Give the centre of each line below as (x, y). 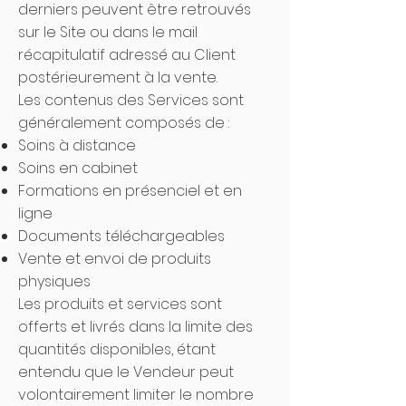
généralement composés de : (126, 123)
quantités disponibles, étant (117, 349)
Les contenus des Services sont (131, 100)
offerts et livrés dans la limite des (135, 327)
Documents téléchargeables (123, 236)
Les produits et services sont (120, 304)
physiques (54, 281)
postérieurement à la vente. (120, 77)
